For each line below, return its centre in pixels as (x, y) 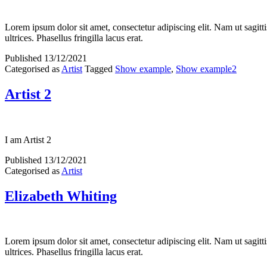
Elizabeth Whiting (61, 196)
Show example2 (206, 69)
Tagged (100, 69)
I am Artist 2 (28, 139)
